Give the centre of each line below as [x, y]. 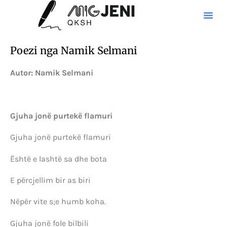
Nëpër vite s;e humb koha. [58, 202]
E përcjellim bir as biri [50, 180]
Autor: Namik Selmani [52, 73]
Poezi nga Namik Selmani [74, 50]
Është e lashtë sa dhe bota [59, 159]
